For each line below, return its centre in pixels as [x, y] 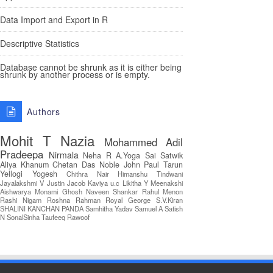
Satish [174, 208]
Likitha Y [135, 183]
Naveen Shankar [112, 191]
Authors [44, 112]
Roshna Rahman [73, 200]
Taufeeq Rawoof [66, 217]
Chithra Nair [88, 174]
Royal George [128, 200]
